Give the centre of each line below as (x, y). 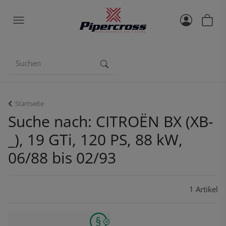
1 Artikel (204, 189)
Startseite (30, 103)
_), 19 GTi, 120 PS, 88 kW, (95, 139)
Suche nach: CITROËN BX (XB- (111, 121)
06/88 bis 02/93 (62, 158)
